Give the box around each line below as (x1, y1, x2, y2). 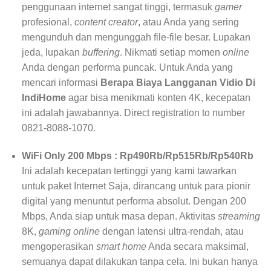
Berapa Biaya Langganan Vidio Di (100, 77, 255, 88)
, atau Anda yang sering (137, 17, 239, 28)
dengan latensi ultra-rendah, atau (99, 226, 244, 237)
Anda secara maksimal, (146, 241, 249, 252)
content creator (74, 17, 138, 28)
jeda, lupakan (21, 47, 82, 58)
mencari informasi (21, 77, 100, 88)
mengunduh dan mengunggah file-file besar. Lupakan (21, 32, 250, 43)
